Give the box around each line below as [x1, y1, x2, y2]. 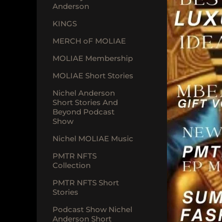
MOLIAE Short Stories [53, 70, 133, 80]
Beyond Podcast [53, 107, 114, 116]
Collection [53, 160, 91, 170]
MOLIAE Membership [53, 53, 133, 63]
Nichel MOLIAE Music [53, 133, 133, 143]
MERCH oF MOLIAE [53, 36, 126, 46]
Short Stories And [53, 97, 118, 107]
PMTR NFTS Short [53, 177, 119, 187]
